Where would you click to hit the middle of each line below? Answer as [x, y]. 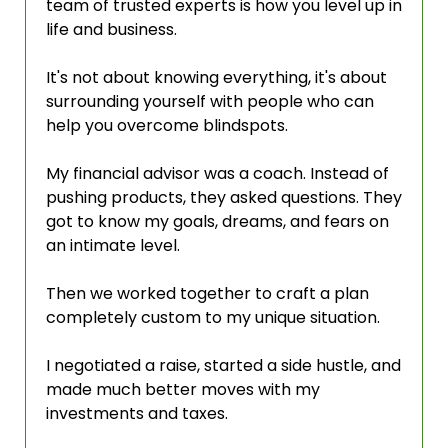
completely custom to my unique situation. [213, 317]
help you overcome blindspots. [167, 125]
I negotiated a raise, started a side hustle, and [223, 365]
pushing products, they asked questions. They [224, 197]
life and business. [111, 29]
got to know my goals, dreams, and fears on [217, 221]
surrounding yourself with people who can [210, 101]
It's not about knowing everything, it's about [216, 77]
